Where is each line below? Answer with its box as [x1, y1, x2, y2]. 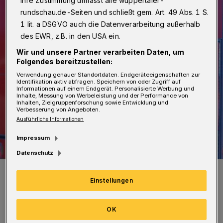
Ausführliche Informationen [16, 115, 84, 122]
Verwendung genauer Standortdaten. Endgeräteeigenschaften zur [16, 71, 201, 78]
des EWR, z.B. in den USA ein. [20, 31, 121, 40]
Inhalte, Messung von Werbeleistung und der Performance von [16, 92, 189, 99]
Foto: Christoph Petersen [12, 177, 70, 183]
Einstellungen [90, 177, 133, 185]
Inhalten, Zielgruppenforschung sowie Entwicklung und [16, 99, 169, 106]
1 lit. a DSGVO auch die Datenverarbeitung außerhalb [20, 19, 201, 28]
